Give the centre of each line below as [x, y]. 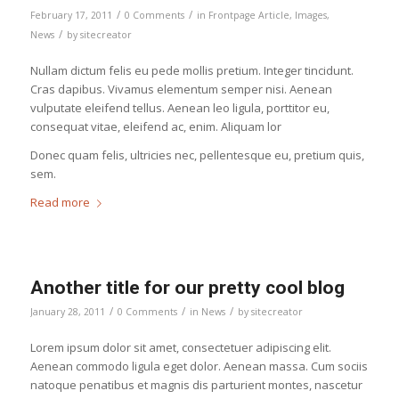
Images [310, 15]
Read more [60, 202]
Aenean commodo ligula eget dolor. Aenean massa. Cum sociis [199, 366]
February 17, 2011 [71, 15]
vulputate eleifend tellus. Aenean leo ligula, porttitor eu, [179, 107]
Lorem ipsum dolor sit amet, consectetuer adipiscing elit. [180, 347]
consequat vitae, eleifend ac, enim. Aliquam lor [155, 126]
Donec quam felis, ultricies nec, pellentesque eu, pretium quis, [197, 155]
